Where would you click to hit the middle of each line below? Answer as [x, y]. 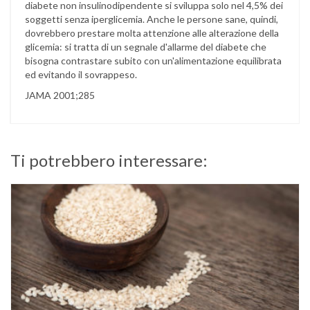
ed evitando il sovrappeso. [81, 74]
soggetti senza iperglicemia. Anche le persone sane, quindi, [152, 19]
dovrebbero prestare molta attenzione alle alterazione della [152, 33]
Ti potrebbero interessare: [109, 160]
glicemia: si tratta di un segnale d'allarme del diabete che [146, 47]
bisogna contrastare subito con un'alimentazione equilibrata [153, 61]
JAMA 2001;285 [60, 95]
